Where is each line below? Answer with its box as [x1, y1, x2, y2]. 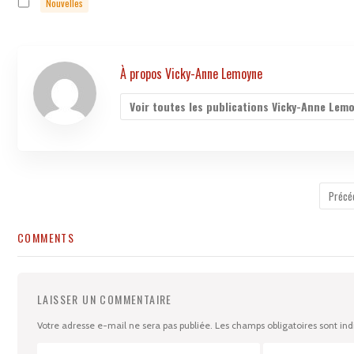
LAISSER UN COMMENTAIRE [37, 290, 172, 307]
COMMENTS [17, 228, 75, 246]
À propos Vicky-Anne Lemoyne [120, 63, 262, 83]
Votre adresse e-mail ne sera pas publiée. [37, 318, 213, 331]
